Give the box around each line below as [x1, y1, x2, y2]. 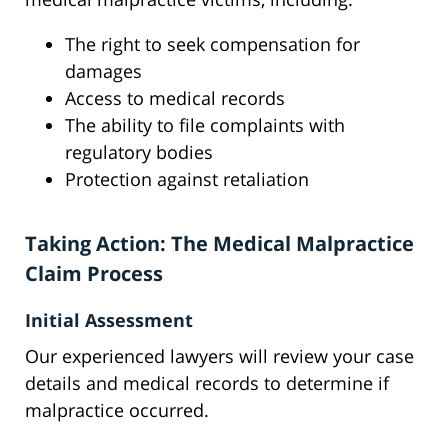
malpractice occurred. [25, 398, 209, 423]
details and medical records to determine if [25, 371, 389, 396]
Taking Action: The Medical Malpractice [25, 230, 414, 258]
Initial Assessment [25, 308, 193, 333]
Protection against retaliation [65, 167, 309, 192]
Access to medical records [65, 86, 285, 111]
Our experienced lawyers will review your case [25, 344, 414, 369]
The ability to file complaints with [65, 113, 345, 138]
